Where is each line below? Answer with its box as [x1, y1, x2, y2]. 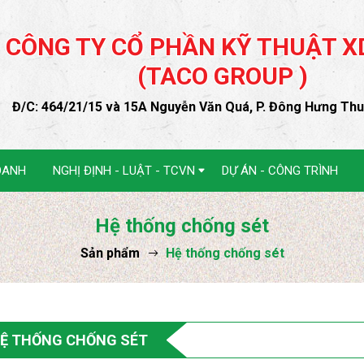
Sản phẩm [80, 245, 140, 261]
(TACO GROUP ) [137, 62, 308, 91]
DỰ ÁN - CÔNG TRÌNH [222, 163, 338, 179]
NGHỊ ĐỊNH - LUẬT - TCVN [53, 163, 195, 179]
